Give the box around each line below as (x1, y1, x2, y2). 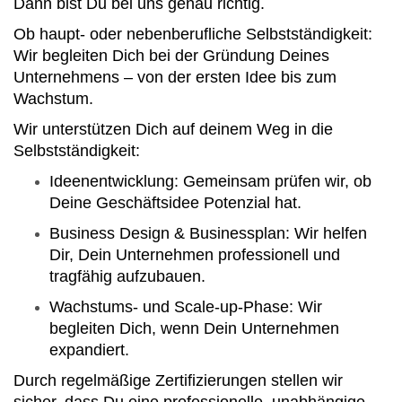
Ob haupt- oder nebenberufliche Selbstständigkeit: (13, 24, 372, 43)
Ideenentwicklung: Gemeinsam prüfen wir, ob (49, 171, 371, 190)
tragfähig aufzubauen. (49, 267, 205, 285)
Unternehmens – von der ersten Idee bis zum (13, 67, 336, 86)
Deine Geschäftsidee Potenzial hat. (49, 193, 301, 212)
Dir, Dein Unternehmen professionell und (49, 245, 340, 264)
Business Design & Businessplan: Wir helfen (49, 223, 367, 242)
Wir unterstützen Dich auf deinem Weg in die (13, 119, 333, 138)
